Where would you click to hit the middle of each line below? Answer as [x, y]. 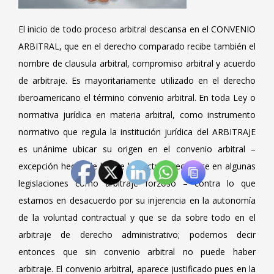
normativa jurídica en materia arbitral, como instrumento [137, 115]
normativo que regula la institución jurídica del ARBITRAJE [137, 132]
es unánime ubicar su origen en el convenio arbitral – [137, 149]
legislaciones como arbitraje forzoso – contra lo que [137, 183]
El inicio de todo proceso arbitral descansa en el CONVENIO [137, 29]
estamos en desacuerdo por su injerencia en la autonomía [137, 200]
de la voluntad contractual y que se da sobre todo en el [137, 217]
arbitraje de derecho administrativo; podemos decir [137, 235]
